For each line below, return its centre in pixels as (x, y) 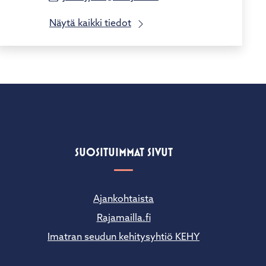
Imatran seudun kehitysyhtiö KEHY (123, 237)
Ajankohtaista (123, 199)
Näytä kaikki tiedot (90, 23)
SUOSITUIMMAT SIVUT (123, 152)
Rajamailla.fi (123, 218)
